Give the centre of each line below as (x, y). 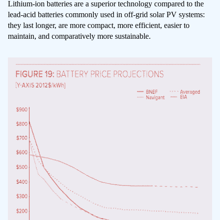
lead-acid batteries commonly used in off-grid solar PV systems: (106, 14)
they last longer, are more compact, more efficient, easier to (99, 25)
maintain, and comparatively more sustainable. (79, 36)
